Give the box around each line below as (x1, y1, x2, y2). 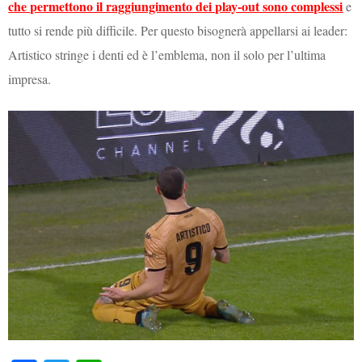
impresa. (8, 69, 52, 87)
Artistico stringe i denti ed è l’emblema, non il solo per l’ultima (8, 45, 326, 63)
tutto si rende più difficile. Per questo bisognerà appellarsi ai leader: (8, 21, 348, 39)
